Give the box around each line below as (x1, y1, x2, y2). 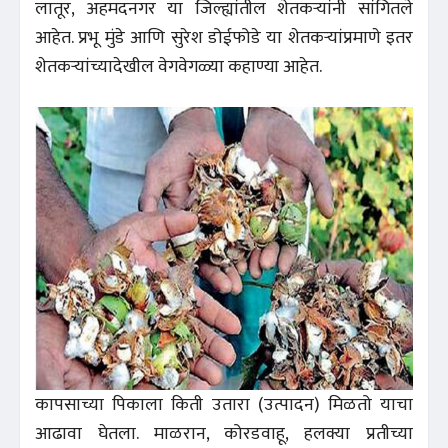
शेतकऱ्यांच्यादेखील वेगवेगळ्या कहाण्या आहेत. (35, 52, 322, 83)
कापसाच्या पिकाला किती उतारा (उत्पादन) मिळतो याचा (35, 389, 413, 420)
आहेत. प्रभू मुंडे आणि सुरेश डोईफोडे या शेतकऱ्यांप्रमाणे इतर (35, 23, 413, 54)
